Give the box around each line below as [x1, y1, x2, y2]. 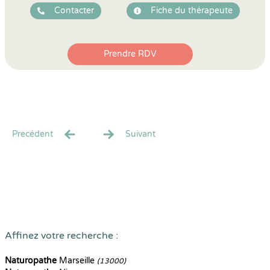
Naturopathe [5, 256, 57, 266]
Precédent [12, 129, 53, 139]
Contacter [54, 5, 94, 16]
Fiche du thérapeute [151, 5, 233, 16]
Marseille [57, 256, 97, 266]
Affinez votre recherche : [5, 230, 118, 242]
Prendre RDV [104, 49, 157, 59]
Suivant [125, 129, 155, 139]
